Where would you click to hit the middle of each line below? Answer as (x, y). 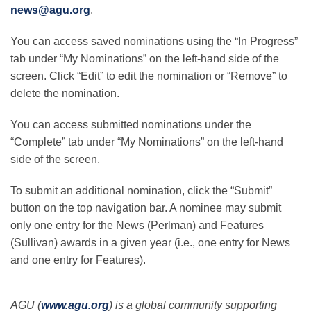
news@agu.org (50, 10)
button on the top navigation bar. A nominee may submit (146, 208)
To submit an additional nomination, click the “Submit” (141, 190)
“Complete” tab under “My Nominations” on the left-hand (147, 142)
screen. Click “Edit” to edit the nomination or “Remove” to (149, 76)
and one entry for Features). (78, 260)
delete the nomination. (65, 93)
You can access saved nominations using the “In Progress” (154, 41)
